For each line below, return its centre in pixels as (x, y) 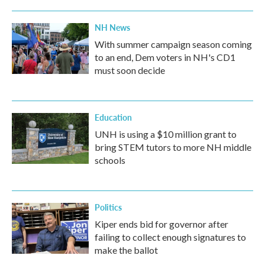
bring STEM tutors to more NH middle (173, 147)
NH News (112, 27)
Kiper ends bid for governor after (161, 224)
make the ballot (126, 250)
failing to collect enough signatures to (170, 237)
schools (110, 160)
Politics (108, 207)
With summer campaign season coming (173, 44)
